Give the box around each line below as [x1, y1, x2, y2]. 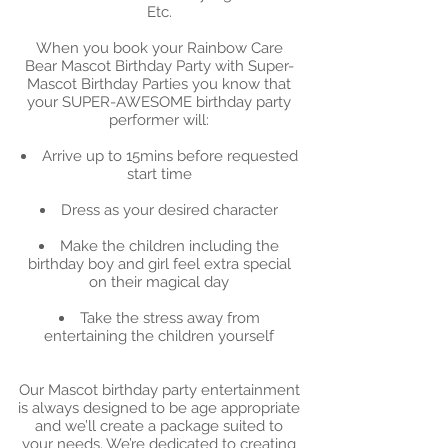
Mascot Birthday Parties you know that [27, 75, 291, 93]
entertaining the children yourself [44, 327, 274, 345]
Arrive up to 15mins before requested [41, 147, 298, 165]
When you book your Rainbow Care [35, 39, 283, 57]
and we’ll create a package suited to [35, 417, 283, 435]
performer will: [109, 111, 209, 129]
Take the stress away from [79, 309, 260, 327]
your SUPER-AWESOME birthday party [27, 93, 291, 111]
